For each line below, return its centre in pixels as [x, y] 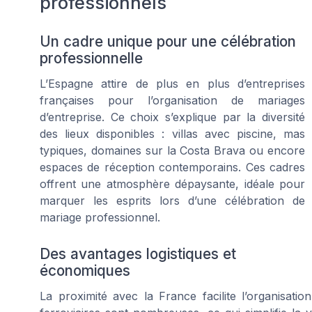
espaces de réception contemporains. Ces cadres [172, 167]
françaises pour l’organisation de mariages [172, 101]
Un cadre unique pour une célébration [168, 42]
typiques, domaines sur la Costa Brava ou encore [172, 151]
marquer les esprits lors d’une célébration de [172, 201]
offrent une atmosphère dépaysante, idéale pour [172, 184]
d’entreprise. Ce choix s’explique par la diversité [172, 117]
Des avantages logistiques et [138, 254]
